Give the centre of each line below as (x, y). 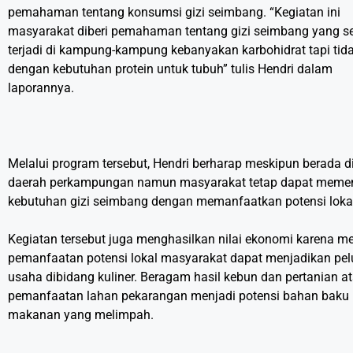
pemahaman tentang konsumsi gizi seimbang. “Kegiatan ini (174, 13)
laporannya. (41, 88)
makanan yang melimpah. (81, 315)
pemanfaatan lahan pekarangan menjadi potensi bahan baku (178, 296)
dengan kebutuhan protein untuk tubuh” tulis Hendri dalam (170, 69)
